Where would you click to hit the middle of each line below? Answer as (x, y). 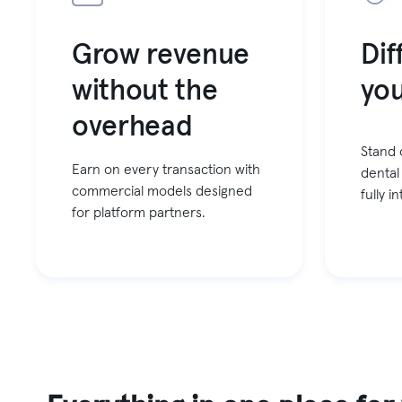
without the (144, 92)
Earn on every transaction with (166, 170)
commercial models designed (162, 192)
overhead (132, 128)
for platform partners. (138, 213)
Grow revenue (161, 56)
